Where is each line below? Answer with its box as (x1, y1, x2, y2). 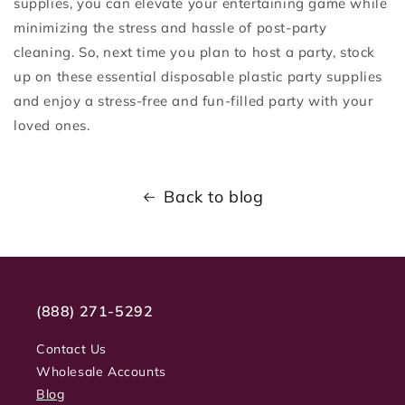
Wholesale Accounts (36, 363, 166, 381)
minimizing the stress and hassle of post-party (14, 19, 327, 37)
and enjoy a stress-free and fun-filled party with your (14, 92, 373, 110)
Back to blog (164, 186, 264, 208)
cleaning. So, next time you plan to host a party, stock (14, 43, 376, 61)
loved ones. (14, 117, 90, 135)
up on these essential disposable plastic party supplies (14, 68, 383, 86)
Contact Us (36, 341, 107, 358)
